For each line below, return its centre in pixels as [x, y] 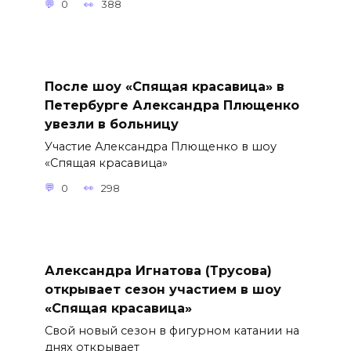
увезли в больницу [111, 124]
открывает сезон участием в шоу [163, 289]
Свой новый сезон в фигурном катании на [172, 330]
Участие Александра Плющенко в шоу [160, 147]
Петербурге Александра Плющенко [172, 105]
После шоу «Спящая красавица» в [164, 86]
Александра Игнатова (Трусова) [158, 270]
